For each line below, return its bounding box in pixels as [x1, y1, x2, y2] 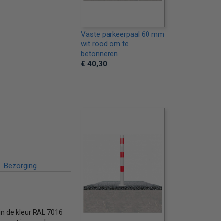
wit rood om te [80, 39, 129, 48]
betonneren [80, 49, 118, 58]
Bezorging [3, 161, 37, 170]
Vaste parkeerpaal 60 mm [80, 30, 164, 38]
